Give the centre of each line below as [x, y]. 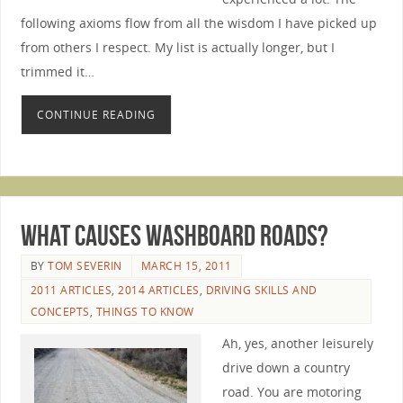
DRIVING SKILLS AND [261, 290]
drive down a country [286, 367]
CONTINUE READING [96, 114]
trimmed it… [57, 72]
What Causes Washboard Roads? [174, 235]
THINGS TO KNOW [145, 311]
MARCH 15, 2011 [186, 265]
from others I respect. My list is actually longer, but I [177, 48]
